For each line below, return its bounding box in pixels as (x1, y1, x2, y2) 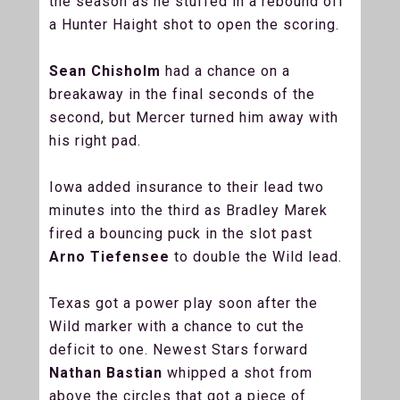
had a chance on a (161, 62, 290, 79)
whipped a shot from (162, 363, 312, 381)
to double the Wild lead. (170, 247, 346, 265)
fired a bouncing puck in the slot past (49, 224, 312, 242)
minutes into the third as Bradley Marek (49, 201, 328, 219)
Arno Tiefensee (49, 247, 170, 265)
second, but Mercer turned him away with (49, 108, 338, 126)
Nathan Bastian (49, 363, 162, 381)
